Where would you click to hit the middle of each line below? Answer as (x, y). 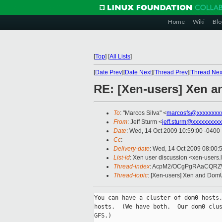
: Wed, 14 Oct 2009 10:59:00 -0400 (173, 131)
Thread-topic (131, 176)
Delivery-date (132, 149)
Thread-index (132, 167)
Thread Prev (171, 72)
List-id (122, 158)
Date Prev (109, 72)
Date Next (138, 72)
